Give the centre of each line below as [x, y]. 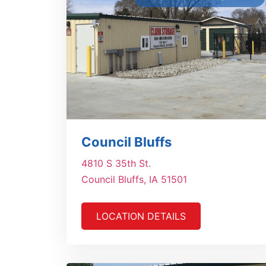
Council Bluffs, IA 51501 [134, 180]
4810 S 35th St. [116, 164]
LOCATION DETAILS [141, 216]
